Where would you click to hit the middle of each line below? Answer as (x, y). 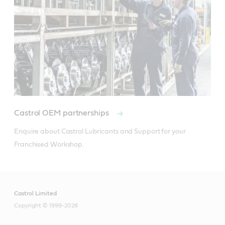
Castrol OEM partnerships (63, 113)
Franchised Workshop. (49, 144)
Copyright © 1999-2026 (46, 205)
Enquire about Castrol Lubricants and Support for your (100, 131)
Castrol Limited (35, 193)
